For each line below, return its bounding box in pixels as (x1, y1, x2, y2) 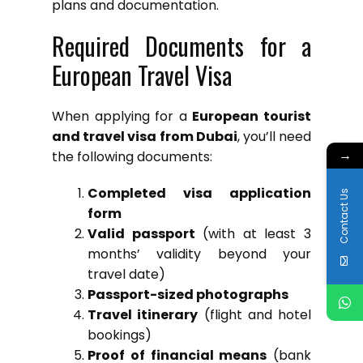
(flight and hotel (198, 305, 311, 324)
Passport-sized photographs (88, 284, 288, 304)
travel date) (88, 264, 165, 284)
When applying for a (52, 106, 193, 126)
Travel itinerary (88, 305, 199, 324)
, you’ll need (237, 126, 312, 146)
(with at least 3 (194, 224, 312, 243)
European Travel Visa (52, 56, 232, 93)
